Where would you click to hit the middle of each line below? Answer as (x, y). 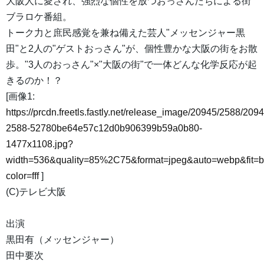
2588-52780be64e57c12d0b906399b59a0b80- (104, 128)
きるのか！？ (34, 81)
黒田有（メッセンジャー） (62, 240)
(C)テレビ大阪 (36, 192)
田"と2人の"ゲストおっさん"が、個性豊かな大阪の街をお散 (132, 49)
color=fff (22, 176)
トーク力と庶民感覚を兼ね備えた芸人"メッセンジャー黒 (126, 33)
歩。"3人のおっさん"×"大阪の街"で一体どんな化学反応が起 (131, 65)
